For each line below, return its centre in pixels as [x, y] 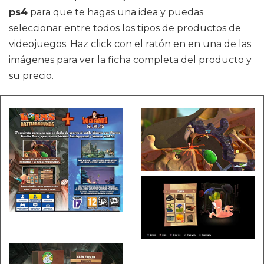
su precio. [31, 75]
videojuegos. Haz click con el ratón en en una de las [130, 44]
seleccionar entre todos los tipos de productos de [125, 28]
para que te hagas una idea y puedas [115, 12]
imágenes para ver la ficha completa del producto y [130, 60]
